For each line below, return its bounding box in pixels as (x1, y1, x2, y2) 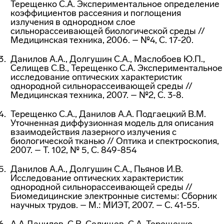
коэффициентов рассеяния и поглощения (10, 7, 181, 18)
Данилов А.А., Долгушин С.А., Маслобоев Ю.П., (10, 53, 205, 64)
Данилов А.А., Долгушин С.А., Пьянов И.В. (10, 163, 183, 174)
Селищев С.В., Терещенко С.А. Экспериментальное (10, 62, 222, 73)
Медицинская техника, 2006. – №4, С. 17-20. (10, 34, 193, 45)
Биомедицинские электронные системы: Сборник (10, 190, 217, 201)
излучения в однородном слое (10, 16, 135, 27)
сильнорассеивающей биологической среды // (10, 25, 205, 36)
